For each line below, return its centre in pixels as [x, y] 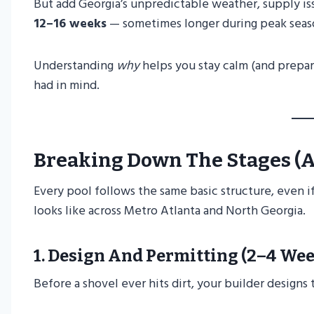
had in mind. [67, 86]
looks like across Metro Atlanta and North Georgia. [170, 211]
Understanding [75, 66]
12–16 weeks [70, 24]
